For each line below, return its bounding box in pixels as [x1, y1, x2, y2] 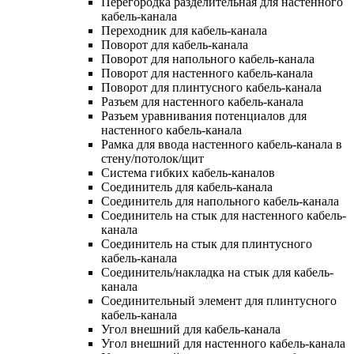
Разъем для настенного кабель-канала [101, 94, 303, 108]
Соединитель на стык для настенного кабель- [101, 208, 346, 222]
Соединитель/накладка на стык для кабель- [101, 265, 333, 279]
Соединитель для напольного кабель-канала [101, 194, 339, 208]
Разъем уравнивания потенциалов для [101, 108, 307, 122]
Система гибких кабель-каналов [101, 165, 275, 179]
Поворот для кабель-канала [101, 37, 248, 51]
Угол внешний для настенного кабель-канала [101, 336, 345, 350]
